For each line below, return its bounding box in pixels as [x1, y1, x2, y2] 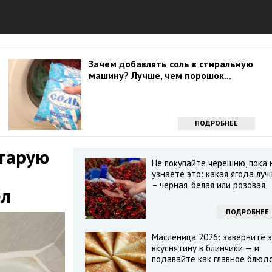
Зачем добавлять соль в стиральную [89, 58, 253, 70]
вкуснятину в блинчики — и [151, 242, 259, 254]
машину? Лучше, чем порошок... [89, 69, 231, 81]
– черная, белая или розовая [151, 179, 265, 191]
